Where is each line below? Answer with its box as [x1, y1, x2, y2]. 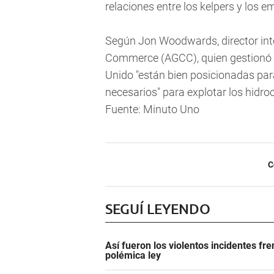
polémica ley [105, 250, 161, 262]
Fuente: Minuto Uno [105, 103, 199, 116]
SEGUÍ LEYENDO [105, 200, 210, 218]
